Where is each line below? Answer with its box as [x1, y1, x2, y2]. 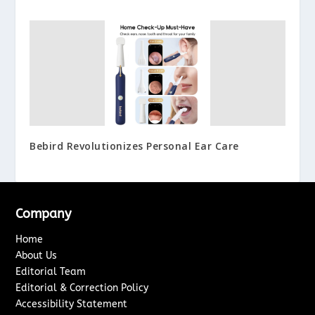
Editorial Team [15, 265, 86, 278]
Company [15, 205, 72, 221]
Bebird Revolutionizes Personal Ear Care [30, 139, 239, 153]
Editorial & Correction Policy [15, 281, 149, 294]
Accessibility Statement [15, 297, 128, 310]
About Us [15, 249, 58, 262]
